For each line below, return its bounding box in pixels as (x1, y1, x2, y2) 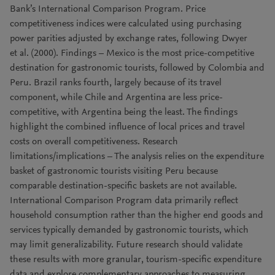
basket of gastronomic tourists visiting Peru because (10, 166, 218, 176)
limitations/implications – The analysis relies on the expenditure (10, 152, 264, 161)
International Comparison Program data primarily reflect (10, 196, 238, 206)
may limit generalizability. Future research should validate (10, 240, 242, 250)
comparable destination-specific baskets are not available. (10, 181, 237, 191)
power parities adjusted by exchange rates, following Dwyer (10, 34, 247, 44)
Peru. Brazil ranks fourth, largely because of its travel (10, 78, 222, 88)
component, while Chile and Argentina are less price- (10, 93, 223, 103)
